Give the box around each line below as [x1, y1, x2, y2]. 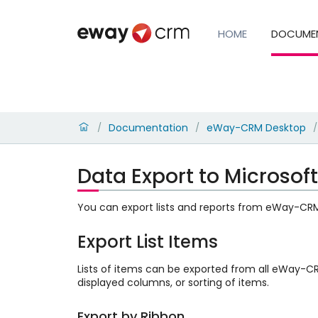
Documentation [108, 120, 188, 135]
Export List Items [77, 230, 218, 254]
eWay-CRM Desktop [206, 120, 306, 135]
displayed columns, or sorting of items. [77, 275, 269, 290]
